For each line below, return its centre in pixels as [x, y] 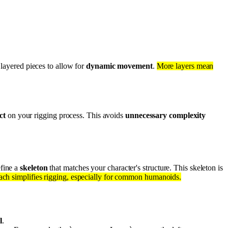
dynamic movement [119, 66]
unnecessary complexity [166, 115]
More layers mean [185, 66]
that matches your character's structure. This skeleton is [135, 167]
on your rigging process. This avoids [65, 115]
